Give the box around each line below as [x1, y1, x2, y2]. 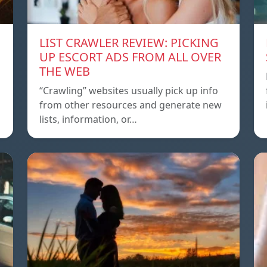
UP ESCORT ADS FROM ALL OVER [39, 49, 221, 66]
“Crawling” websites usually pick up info [39, 84, 218, 98]
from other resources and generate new [39, 98, 222, 112]
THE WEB [39, 63, 90, 80]
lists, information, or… [39, 113, 137, 126]
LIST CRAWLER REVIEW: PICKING [39, 35, 219, 51]
